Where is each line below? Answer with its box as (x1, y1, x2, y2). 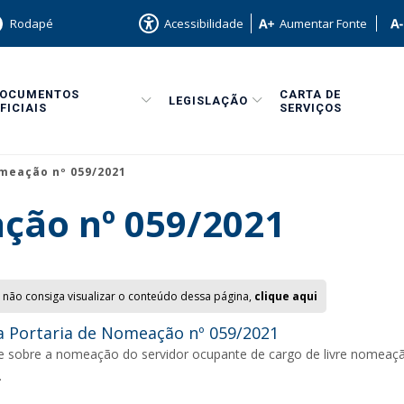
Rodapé (10, 15, 53, 32)
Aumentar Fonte (280, 15, 367, 32)
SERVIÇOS (280, 100, 342, 115)
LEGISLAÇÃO (169, 94, 248, 107)
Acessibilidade (164, 15, 243, 32)
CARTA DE (280, 87, 341, 101)
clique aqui (254, 289, 317, 304)
